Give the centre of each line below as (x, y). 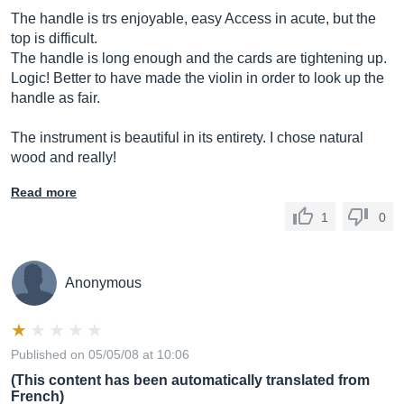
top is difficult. (54, 38)
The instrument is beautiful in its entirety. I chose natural (187, 138)
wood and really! (64, 157)
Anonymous (103, 283)
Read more (44, 192)
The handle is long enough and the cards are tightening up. (199, 58)
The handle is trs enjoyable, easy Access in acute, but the (193, 18)
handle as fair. (55, 98)
